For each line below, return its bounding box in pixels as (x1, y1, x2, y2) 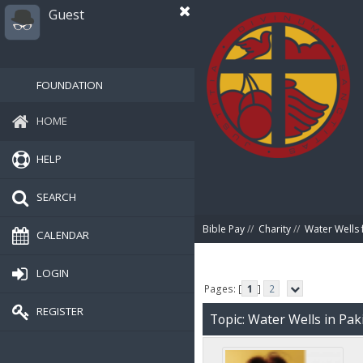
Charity (258, 222, 291, 236)
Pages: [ (204, 281, 242, 296)
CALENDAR (36, 227, 89, 242)
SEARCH (36, 189, 76, 204)
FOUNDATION (36, 78, 103, 92)
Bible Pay (203, 222, 245, 236)
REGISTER (36, 303, 83, 318)
